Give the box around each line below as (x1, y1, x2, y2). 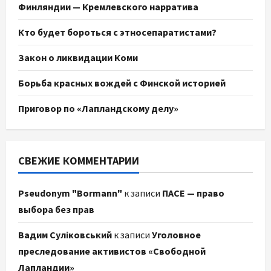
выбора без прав (18, 203, 94, 216)
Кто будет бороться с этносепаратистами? (18, 26, 217, 39)
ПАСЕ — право (162, 187, 224, 200)
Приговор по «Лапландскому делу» (18, 102, 178, 115)
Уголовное (152, 229, 201, 241)
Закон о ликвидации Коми (18, 51, 138, 64)
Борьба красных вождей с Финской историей (18, 77, 226, 90)
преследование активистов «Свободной (18, 245, 206, 258)
